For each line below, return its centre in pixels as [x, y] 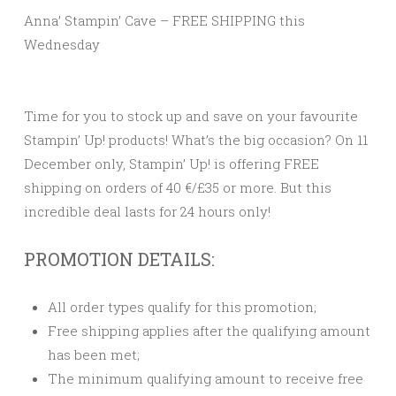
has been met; [94, 354]
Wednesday [62, 44]
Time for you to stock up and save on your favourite [191, 115]
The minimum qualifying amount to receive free [206, 378]
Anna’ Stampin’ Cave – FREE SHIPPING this [164, 20]
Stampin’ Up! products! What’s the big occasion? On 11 [196, 139]
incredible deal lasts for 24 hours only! [147, 211]
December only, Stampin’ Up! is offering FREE [171, 163]
